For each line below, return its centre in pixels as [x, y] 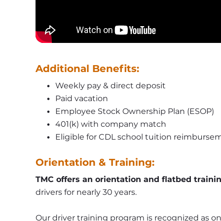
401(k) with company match [110, 124]
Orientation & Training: [95, 163]
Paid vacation [81, 99]
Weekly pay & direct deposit [110, 86]
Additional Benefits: [87, 69]
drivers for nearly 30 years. [86, 192]
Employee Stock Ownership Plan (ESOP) [134, 111]
